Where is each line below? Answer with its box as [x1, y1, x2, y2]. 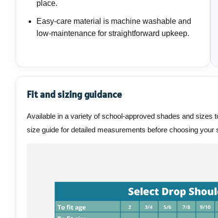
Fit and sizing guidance [27, 88, 122, 101]
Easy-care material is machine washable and [36, 17, 191, 26]
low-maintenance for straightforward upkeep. [36, 29, 189, 38]
